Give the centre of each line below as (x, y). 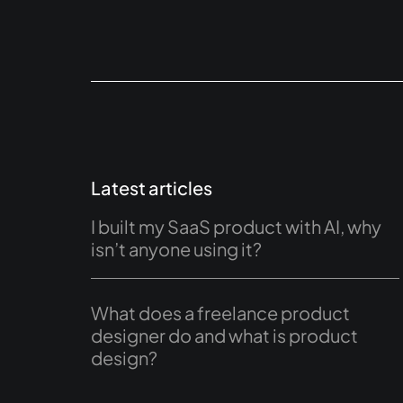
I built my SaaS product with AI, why (236, 227)
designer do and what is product (224, 336)
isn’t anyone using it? (176, 249)
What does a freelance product (220, 313)
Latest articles (151, 188)
